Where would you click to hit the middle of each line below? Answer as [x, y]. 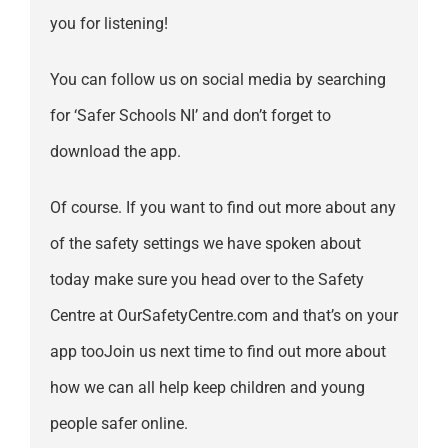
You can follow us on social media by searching [217, 80]
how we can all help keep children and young [207, 388]
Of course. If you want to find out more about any [222, 208]
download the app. [115, 152]
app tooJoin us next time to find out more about [217, 352]
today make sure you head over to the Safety [206, 280]
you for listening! [108, 24]
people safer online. [118, 424]
